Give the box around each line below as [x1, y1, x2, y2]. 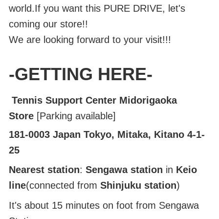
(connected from [25, 180, 100, 191]
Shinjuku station [100, 180, 176, 191]
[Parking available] [33, 110, 116, 121]
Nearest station [8, 164, 80, 175]
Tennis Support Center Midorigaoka [11, 95, 177, 106]
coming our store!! [8, 19, 88, 29]
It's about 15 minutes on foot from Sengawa [8, 200, 199, 211]
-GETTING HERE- [8, 64, 153, 84]
